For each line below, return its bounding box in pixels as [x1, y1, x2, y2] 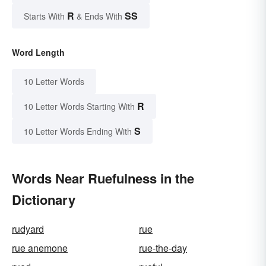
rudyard [12, 221, 44, 236]
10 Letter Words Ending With [24, 125, 132, 137]
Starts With [24, 9, 67, 22]
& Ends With [74, 9, 125, 22]
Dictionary [12, 189, 75, 209]
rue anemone [12, 240, 68, 255]
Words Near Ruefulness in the [12, 168, 194, 188]
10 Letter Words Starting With [24, 100, 135, 112]
